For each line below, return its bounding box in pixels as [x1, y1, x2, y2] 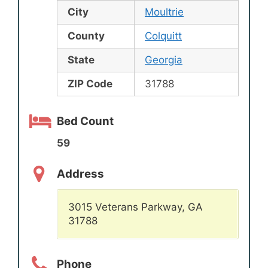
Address [57, 166, 104, 181]
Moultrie [145, 6, 184, 19]
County [68, 30, 105, 42]
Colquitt [145, 30, 182, 42]
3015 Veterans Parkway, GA [68, 201, 203, 214]
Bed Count [57, 114, 114, 128]
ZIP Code [68, 78, 112, 90]
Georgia [145, 54, 182, 66]
